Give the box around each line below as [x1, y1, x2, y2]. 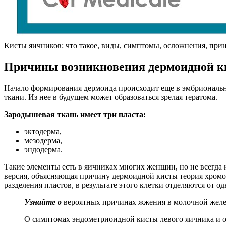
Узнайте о [24, 198, 62, 207]
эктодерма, [24, 127, 62, 136]
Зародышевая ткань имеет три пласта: [4, 110, 146, 119]
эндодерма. [24, 145, 63, 154]
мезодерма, [24, 136, 62, 145]
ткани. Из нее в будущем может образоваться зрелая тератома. [4, 93, 217, 102]
